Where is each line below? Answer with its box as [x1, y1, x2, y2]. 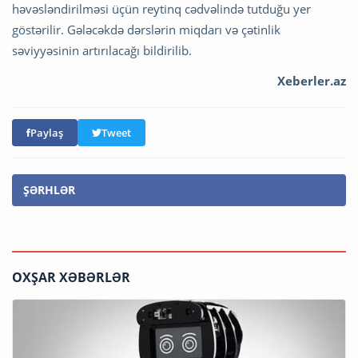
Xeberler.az [277, 73, 346, 89]
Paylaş [30, 125, 63, 141]
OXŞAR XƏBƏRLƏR [12, 268, 130, 287]
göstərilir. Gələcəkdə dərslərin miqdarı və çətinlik [12, 22, 280, 38]
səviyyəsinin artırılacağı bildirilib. [12, 42, 192, 59]
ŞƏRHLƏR [23, 182, 75, 198]
